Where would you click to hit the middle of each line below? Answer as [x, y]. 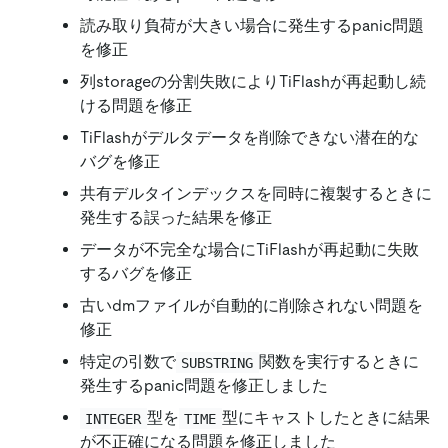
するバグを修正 [136, 274]
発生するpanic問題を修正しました [204, 386]
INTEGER [113, 418]
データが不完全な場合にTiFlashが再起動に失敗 [249, 250]
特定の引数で [128, 362]
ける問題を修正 [136, 106]
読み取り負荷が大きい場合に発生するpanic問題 [252, 26]
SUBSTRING [217, 362]
